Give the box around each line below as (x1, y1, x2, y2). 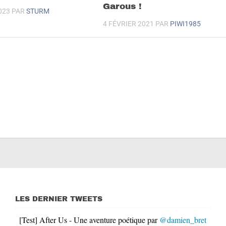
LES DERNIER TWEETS (15, 195, 102, 203)
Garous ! (103, 2, 142, 12)
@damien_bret (159, 214, 206, 225)
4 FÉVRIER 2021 (103, 20, 154, 28)
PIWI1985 (170, 20, 201, 28)
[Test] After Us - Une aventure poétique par (19, 214, 159, 225)
